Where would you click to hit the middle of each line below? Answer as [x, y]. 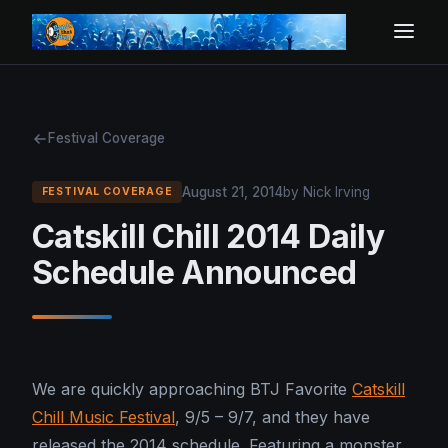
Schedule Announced [194, 273]
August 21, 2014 [233, 191]
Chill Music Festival [103, 417]
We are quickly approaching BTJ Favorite [192, 389]
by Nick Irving [327, 191]
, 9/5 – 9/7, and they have [272, 417]
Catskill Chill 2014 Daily [208, 237]
